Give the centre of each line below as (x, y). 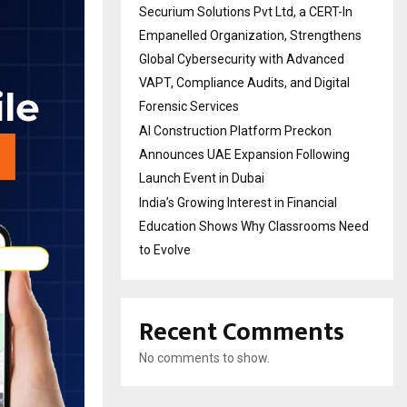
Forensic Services (189, 106)
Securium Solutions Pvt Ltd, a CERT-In (246, 11)
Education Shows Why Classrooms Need (254, 226)
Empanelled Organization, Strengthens (250, 35)
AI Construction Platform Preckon (235, 130)
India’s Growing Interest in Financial (238, 202)
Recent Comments (242, 332)
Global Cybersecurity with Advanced (242, 59)
